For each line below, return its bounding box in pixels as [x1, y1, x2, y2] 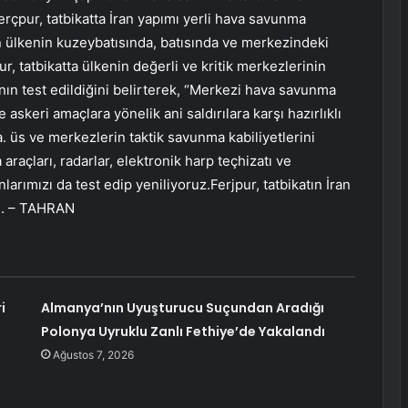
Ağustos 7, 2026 [52, 348, 134, 362]
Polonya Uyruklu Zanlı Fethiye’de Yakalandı [40, 322, 325, 342]
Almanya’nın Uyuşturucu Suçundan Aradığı [40, 299, 324, 318]
